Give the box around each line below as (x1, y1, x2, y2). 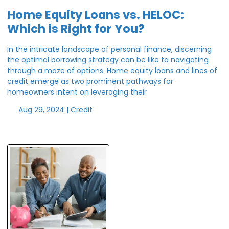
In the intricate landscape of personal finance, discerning (7, 44, 212, 55)
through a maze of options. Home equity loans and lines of (7, 65, 217, 76)
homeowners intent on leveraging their (7, 87, 147, 98)
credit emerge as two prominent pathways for (7, 76, 173, 87)
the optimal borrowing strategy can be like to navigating (7, 55, 209, 65)
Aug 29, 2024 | (16, 105, 71, 116)
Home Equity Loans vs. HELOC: (7, 6, 184, 23)
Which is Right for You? (7, 20, 145, 37)
